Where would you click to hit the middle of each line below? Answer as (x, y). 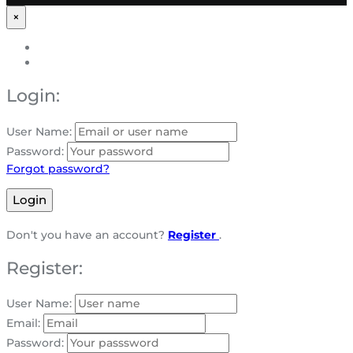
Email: (23, 323)
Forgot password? (58, 168)
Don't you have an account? (87, 234)
